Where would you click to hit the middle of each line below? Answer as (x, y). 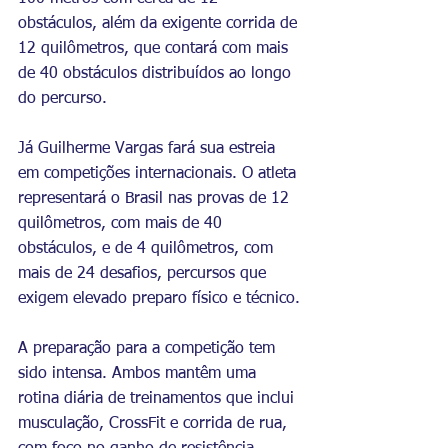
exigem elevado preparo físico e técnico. (159, 298)
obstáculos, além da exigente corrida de (160, 23)
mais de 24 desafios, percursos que (144, 273)
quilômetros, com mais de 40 (122, 223)
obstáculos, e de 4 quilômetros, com (148, 248)
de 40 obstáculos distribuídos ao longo (157, 73)
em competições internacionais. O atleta (159, 173)
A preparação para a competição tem (149, 348)
